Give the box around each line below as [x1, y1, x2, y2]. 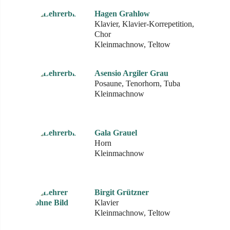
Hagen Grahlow [94, 9, 150, 18]
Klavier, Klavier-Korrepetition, [94, 20, 194, 28]
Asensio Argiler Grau [94, 69, 168, 78]
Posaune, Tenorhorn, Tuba [94, 79, 180, 88]
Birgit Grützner [94, 188, 149, 197]
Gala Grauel [94, 128, 137, 137]
